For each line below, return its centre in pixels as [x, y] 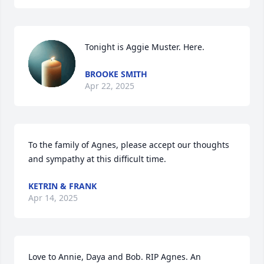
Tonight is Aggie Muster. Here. [145, 47]
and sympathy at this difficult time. [97, 159]
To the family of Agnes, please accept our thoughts [129, 145]
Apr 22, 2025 [110, 86]
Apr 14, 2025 [53, 198]
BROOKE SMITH [116, 74]
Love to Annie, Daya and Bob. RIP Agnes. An [115, 257]
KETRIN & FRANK [62, 186]
